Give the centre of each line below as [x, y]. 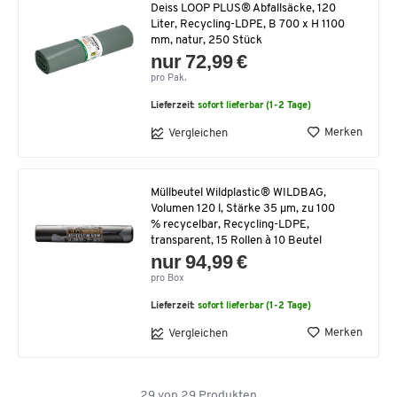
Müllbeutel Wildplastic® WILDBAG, [238, 193]
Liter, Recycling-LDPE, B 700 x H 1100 [248, 25]
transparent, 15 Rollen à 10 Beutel [236, 241]
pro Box [167, 279]
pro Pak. [168, 79]
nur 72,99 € [199, 62]
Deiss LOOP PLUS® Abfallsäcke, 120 [243, 9]
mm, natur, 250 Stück [206, 41]
